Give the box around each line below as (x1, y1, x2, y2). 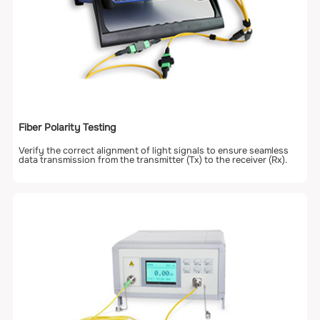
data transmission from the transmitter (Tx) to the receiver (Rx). (19, 154, 288, 166)
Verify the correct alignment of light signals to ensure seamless (19, 145, 289, 157)
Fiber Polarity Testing (19, 120, 116, 134)
